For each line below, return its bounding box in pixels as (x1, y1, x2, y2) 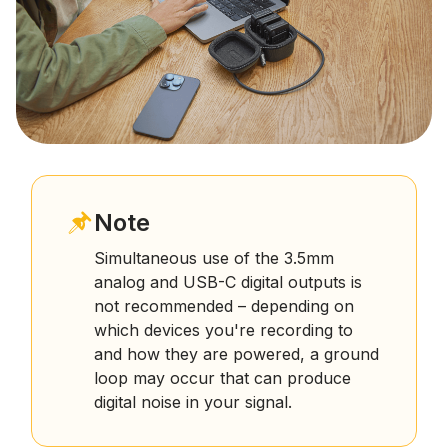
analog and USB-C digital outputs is (94, 271, 362, 292)
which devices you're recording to (94, 319, 353, 340)
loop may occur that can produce (94, 367, 351, 388)
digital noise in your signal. (94, 391, 292, 412)
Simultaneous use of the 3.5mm (94, 247, 334, 268)
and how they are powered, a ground (94, 343, 379, 364)
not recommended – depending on (94, 295, 354, 316)
